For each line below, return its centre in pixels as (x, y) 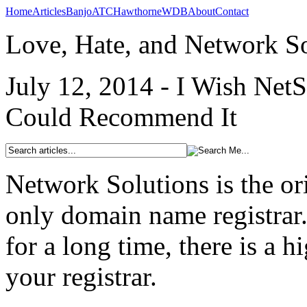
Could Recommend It (121, 117)
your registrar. (81, 277)
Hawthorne (137, 11)
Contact (232, 11)
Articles (49, 11)
